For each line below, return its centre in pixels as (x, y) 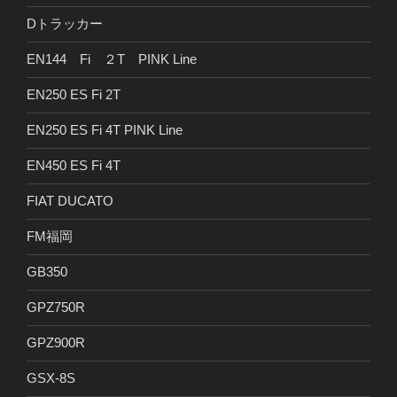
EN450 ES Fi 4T (74, 166)
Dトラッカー (65, 24)
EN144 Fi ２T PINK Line (112, 59)
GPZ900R (56, 343)
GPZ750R (56, 307)
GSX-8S (51, 378)
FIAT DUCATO (70, 201)
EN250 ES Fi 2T (74, 95)
